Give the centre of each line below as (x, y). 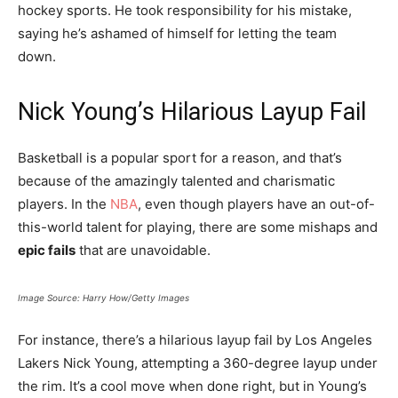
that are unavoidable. (145, 251)
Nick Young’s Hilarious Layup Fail (192, 112)
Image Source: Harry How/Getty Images (103, 298)
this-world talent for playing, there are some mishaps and (198, 227)
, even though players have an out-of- (256, 204)
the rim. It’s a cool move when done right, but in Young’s (192, 386)
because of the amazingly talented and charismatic (176, 181)
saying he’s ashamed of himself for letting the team (177, 34)
